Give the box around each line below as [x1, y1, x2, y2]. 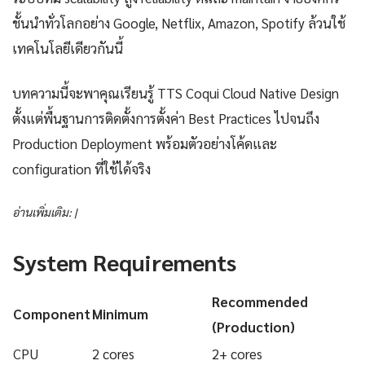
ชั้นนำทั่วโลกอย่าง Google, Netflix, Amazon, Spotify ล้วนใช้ [12, 14, 345, 33]
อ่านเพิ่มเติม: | [12, 204, 77, 220]
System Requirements [12, 247, 236, 277]
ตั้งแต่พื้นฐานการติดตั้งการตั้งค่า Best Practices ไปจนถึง [12, 109, 319, 128]
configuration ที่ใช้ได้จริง [12, 160, 151, 178]
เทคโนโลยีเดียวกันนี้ [12, 39, 123, 58]
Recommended [212, 292, 308, 311]
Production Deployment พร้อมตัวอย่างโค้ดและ [12, 134, 277, 153]
